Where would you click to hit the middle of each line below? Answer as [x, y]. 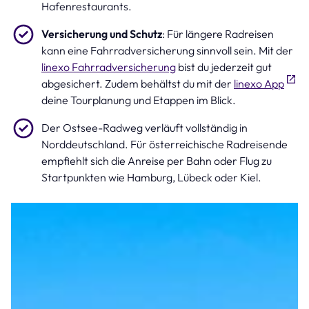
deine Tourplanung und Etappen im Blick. [139, 100]
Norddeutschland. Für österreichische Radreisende [165, 144]
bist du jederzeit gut [224, 67]
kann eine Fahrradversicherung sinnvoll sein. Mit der [167, 50]
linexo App [259, 84]
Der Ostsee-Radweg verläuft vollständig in [144, 128]
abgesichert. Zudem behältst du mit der [138, 84]
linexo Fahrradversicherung [109, 67]
